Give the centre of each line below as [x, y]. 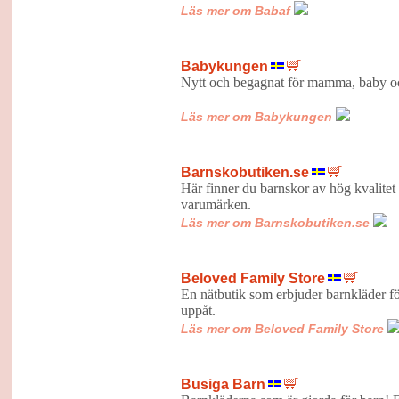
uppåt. [210, 310]
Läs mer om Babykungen [256, 116]
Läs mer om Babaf [235, 10]
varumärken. [246, 204]
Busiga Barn [223, 384]
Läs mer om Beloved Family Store [282, 328]
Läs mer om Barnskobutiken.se [275, 222]
